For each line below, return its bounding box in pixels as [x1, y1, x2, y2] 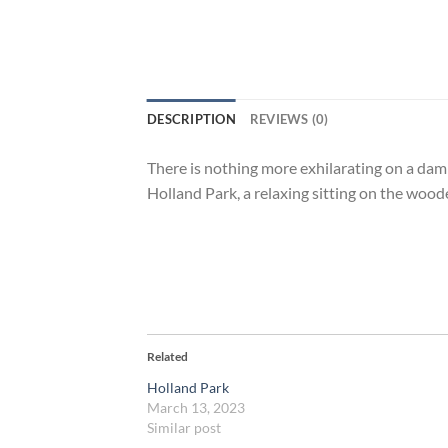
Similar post [147, 418, 221, 436]
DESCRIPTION [147, 111, 236, 128]
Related [147, 348, 188, 364]
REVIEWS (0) [249, 111, 329, 128]
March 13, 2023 [147, 398, 245, 416]
